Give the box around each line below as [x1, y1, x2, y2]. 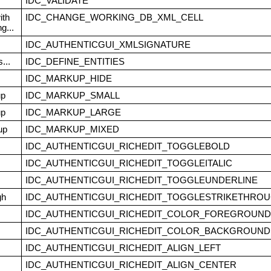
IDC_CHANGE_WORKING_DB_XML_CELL [25, 12, 203, 23]
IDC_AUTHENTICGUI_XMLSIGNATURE [25, 39, 191, 50]
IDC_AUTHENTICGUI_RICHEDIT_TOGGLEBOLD [25, 141, 230, 152]
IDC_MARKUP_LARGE [25, 107, 121, 118]
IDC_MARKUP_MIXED [25, 124, 119, 135]
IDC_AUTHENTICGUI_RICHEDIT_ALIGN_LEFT [25, 243, 221, 253]
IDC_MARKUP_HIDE [25, 73, 112, 84]
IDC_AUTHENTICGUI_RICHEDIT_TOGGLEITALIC [25, 158, 232, 169]
